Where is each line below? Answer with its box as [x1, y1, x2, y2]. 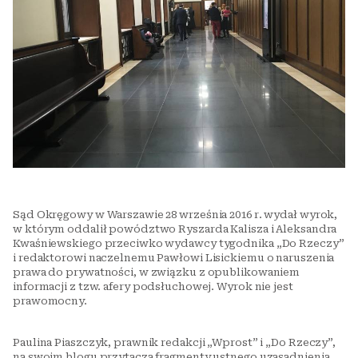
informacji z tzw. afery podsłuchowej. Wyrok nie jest [13, 280, 293, 292]
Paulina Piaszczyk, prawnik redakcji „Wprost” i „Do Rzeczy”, [13, 336, 336, 348]
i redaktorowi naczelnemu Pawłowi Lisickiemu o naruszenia [13, 252, 335, 264]
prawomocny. [13, 295, 87, 307]
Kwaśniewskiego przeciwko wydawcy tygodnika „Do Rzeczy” [13, 237, 344, 249]
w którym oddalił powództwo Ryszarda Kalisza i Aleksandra [13, 223, 337, 235]
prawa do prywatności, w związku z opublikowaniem [13, 266, 300, 278]
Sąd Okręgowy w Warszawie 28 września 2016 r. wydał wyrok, [13, 209, 338, 221]
